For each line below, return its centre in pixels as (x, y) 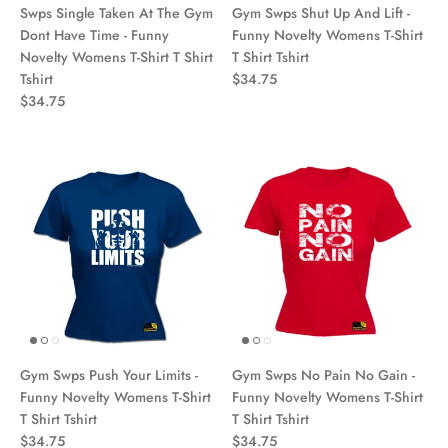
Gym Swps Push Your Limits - (109, 374)
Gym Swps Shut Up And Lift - (321, 12)
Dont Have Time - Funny (94, 34)
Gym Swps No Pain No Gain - (323, 374)
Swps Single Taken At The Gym (116, 12)
